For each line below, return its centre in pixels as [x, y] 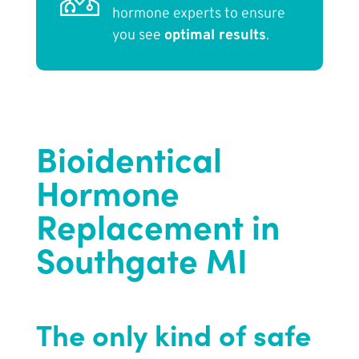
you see [138, 36]
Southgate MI [141, 259]
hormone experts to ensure [198, 14]
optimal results [215, 36]
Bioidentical [129, 158]
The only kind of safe [173, 334]
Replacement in [157, 225]
